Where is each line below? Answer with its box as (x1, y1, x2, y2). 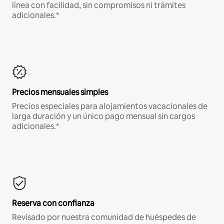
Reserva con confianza (12, 197, 94, 208)
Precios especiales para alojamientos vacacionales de (12, 100, 207, 111)
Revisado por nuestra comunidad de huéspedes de (12, 211, 196, 222)
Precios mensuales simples (12, 86, 108, 97)
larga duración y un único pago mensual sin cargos (12, 110, 195, 121)
